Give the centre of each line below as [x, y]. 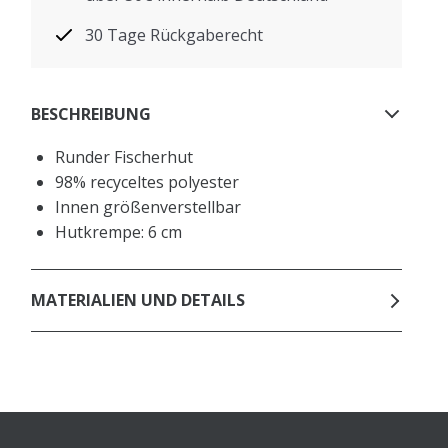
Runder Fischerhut [124, 156]
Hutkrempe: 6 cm [119, 231]
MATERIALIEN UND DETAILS [138, 300]
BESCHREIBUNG [91, 114]
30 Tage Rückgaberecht [174, 34]
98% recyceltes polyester [147, 181]
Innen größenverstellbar [148, 206]
